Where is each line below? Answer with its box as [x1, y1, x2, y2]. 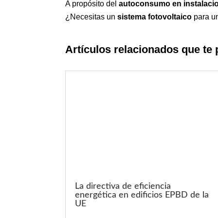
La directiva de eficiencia [75, 182, 171, 191]
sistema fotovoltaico [117, 13, 192, 21]
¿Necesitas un [65, 13, 118, 21]
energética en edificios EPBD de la [75, 190, 209, 200]
